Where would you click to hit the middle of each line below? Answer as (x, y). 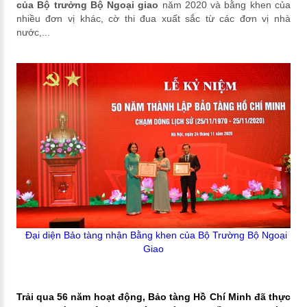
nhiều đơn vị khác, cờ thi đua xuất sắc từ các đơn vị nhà (153, 18)
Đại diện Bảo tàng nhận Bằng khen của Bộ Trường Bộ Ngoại (156, 235)
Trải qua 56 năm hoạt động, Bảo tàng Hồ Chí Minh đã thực (153, 296)
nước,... (33, 32)
